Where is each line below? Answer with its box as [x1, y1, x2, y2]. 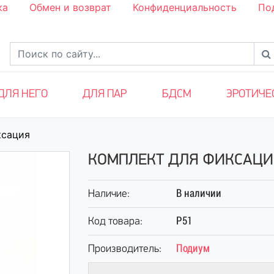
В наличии [176, 187, 221, 199]
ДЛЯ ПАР [83, 89, 127, 100]
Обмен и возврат [29, 1, 111, 13]
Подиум [176, 242, 210, 254]
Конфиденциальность [133, 1, 237, 13]
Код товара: [88, 216, 143, 228]
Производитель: [88, 243, 161, 255]
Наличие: [88, 188, 130, 200]
